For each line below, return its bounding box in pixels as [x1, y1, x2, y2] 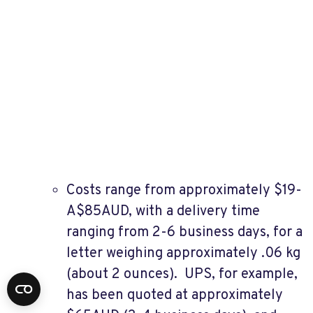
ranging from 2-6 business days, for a [66, 223, 303, 242]
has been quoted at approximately [66, 286, 283, 305]
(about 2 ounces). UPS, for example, [66, 265, 298, 284]
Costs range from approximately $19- [66, 181, 302, 200]
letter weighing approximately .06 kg [66, 244, 300, 263]
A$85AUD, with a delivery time [66, 202, 260, 221]
